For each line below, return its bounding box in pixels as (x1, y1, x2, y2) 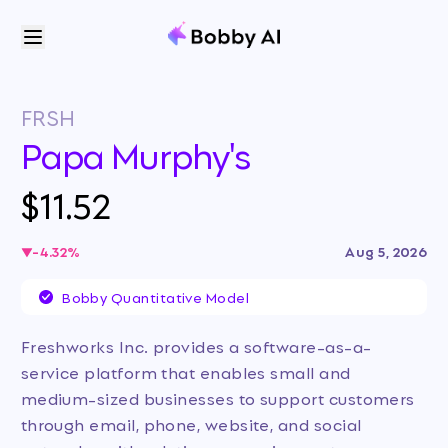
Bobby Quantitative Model (62, 285, 250, 307)
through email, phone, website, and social (20, 411, 362, 437)
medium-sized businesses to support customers (20, 385, 415, 411)
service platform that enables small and (20, 359, 351, 385)
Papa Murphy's (20, 126, 251, 180)
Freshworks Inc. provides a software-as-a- (20, 333, 372, 359)
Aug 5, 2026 (345, 240, 428, 262)
